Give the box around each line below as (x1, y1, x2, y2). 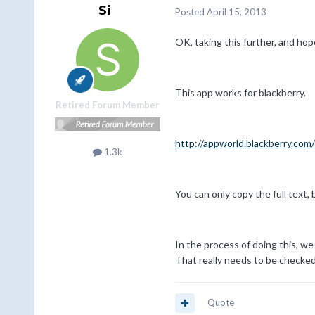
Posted (174, 6, 207, 18)
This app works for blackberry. (174, 86, 306, 99)
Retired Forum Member (55, 99, 160, 111)
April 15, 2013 (206, 6, 266, 18)
